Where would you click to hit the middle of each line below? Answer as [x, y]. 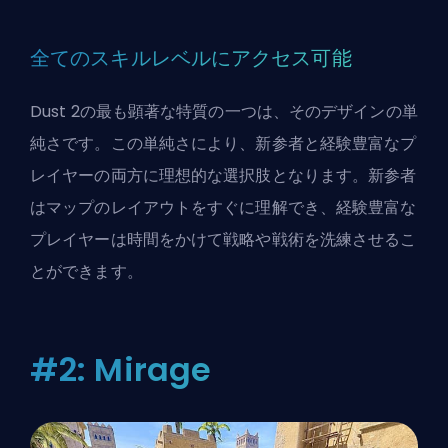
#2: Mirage [120, 369]
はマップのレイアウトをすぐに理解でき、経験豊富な [223, 207]
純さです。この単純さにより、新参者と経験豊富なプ [223, 143]
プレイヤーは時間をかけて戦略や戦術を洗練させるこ [223, 239]
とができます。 [86, 271]
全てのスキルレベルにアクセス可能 [191, 57]
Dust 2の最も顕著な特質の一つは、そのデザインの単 [224, 111]
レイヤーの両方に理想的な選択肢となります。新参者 [223, 175]
